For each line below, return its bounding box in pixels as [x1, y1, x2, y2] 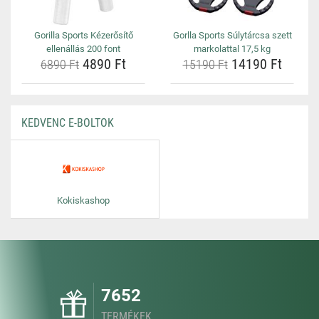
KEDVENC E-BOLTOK [21, 116, 114, 130]
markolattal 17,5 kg [194, 43, 271, 54]
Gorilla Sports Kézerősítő [33, 30, 133, 41]
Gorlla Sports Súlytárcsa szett [172, 30, 292, 41]
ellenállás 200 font [46, 43, 120, 54]
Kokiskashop [56, 195, 110, 206]
